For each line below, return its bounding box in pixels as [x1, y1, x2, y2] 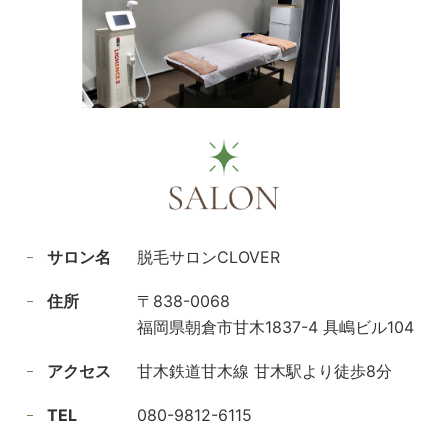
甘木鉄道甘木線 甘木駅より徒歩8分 [136, 361, 392, 382]
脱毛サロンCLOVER [136, 247, 280, 268]
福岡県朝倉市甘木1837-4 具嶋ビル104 [136, 317, 414, 338]
